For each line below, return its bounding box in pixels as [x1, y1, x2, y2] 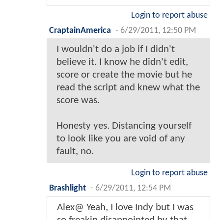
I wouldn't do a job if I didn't [56, 44, 175, 55]
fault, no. [56, 146, 94, 157]
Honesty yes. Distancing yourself [56, 121, 192, 132]
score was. [56, 95, 100, 106]
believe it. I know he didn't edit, [56, 57, 188, 68]
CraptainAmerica [49, 27, 111, 35]
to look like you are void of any [56, 134, 185, 144]
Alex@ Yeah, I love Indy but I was [57, 202, 193, 213]
